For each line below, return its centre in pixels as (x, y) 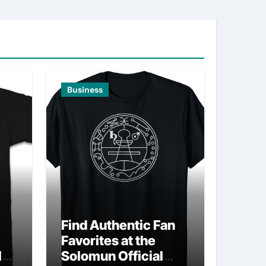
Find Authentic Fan (118, 225)
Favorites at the (108, 240)
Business (85, 90)
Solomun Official (112, 256)
